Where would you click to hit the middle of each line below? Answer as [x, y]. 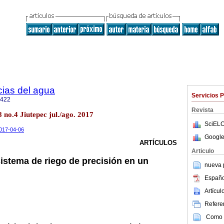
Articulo [203, 151]
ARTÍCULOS [158, 143]
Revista [202, 110]
